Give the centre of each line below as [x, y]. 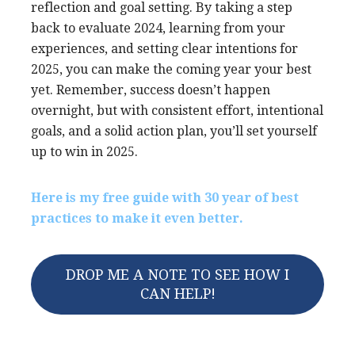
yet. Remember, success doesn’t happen [151, 90]
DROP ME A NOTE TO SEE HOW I [177, 274]
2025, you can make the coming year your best [171, 69]
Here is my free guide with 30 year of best [165, 197]
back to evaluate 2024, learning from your [158, 28]
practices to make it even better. [139, 218]
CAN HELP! [177, 293]
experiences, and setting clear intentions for [164, 48]
